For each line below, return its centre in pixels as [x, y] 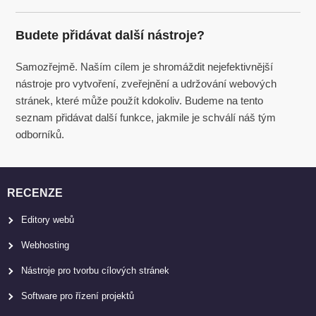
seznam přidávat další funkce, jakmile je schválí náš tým [146, 118]
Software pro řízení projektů [78, 296]
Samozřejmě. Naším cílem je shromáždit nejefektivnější [145, 67]
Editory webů [48, 220]
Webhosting [45, 245]
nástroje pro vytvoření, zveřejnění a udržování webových [146, 84]
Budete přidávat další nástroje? [110, 36]
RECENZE [35, 193]
